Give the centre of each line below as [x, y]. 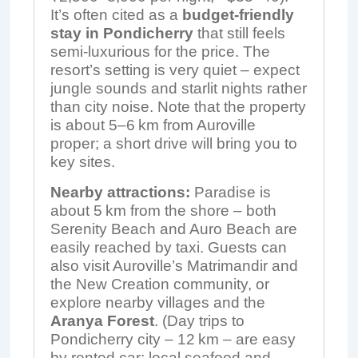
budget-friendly [238, 15]
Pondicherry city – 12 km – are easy [173, 339]
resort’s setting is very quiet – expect [175, 70]
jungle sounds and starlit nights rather [178, 88]
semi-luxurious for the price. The [160, 52]
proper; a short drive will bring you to [173, 143]
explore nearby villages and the [157, 302]
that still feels [239, 33]
